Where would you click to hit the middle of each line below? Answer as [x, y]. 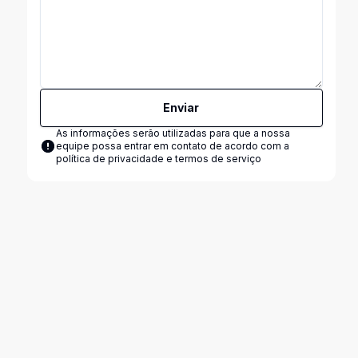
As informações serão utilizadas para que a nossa [173, 133]
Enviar [181, 107]
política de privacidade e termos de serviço [158, 159]
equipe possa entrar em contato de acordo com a [172, 146]
